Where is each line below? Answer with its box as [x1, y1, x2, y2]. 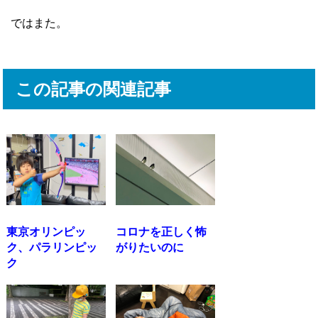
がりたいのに [116, 241, 185, 253]
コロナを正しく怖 [116, 226, 207, 238]
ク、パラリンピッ [6, 241, 98, 253]
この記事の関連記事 [16, 79, 172, 99]
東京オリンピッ [6, 226, 87, 238]
